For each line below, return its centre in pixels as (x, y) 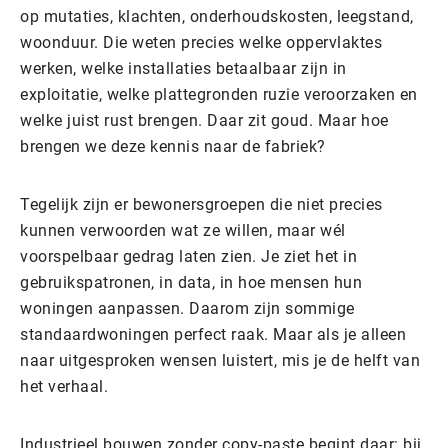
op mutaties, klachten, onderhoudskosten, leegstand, (217, 16)
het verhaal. (64, 386)
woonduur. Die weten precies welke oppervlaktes (201, 42)
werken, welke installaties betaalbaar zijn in (183, 68)
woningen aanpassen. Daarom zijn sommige (187, 308)
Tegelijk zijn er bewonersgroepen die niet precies (201, 204)
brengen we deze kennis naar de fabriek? (173, 146)
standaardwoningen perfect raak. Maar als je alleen (213, 334)
